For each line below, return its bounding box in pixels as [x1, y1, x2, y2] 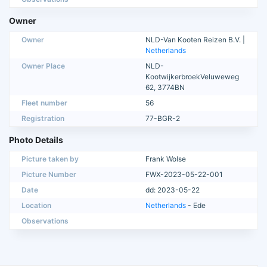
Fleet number [21, 98, 67, 108]
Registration [21, 114, 64, 123]
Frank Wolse [145, 154, 186, 164]
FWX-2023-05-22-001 [145, 170, 223, 179]
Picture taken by [21, 154, 79, 164]
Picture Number [21, 170, 76, 179]
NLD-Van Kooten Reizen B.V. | [145, 35, 245, 45]
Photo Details [9, 135, 63, 145]
